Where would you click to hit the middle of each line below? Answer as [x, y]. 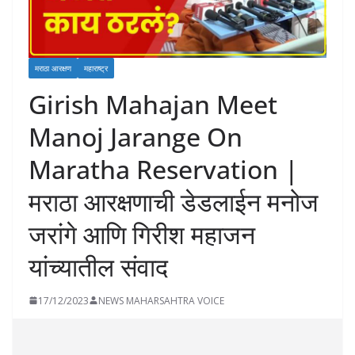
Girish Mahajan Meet [153, 104]
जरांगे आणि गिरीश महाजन [142, 234]
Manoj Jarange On [136, 136]
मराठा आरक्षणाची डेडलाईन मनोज [174, 201]
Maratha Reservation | [164, 169]
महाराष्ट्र [96, 68]
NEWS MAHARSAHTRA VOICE [161, 300]
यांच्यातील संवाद [98, 266]
